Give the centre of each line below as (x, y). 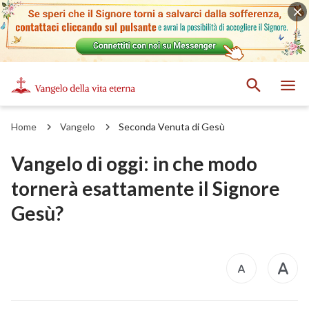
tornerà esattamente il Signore (146, 188)
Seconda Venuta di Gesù (172, 126)
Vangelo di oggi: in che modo (134, 163)
